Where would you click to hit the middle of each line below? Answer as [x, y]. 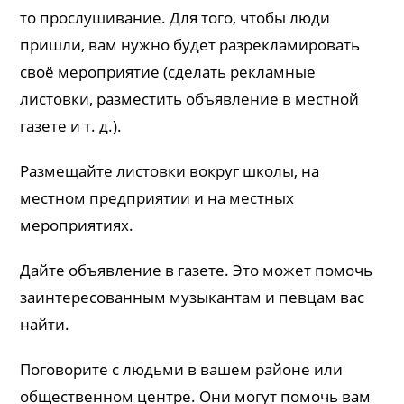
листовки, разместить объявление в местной [190, 98]
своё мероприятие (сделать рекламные [168, 71]
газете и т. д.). [71, 125]
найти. [45, 324]
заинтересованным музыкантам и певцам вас [193, 297]
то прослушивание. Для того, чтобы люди [175, 17]
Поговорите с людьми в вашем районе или [182, 369]
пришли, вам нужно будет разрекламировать [190, 44]
